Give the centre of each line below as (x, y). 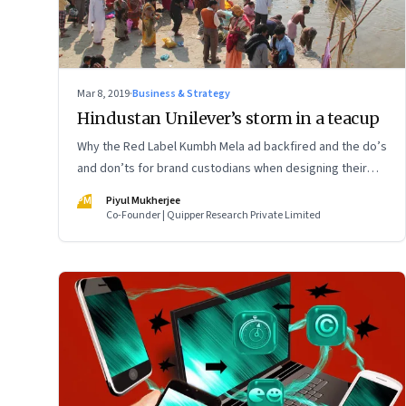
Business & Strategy (181, 94)
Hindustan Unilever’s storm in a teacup (228, 119)
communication (118, 191)
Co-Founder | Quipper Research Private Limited (213, 216)
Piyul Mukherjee (143, 201)
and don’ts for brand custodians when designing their (222, 169)
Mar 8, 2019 (103, 94)
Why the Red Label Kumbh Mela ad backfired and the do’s (232, 147)
